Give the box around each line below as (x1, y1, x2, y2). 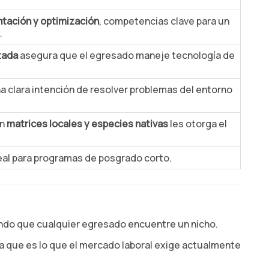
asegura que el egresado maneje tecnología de (17, 49, 235, 62)
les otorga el (168, 117, 227, 130)
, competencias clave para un (98, 14, 229, 28)
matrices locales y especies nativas (7, 117, 168, 130)
